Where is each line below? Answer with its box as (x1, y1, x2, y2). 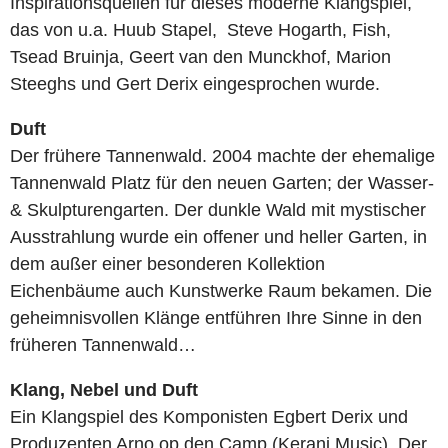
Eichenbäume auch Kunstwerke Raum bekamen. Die (10, 281, 432, 301)
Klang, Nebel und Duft (10, 380, 198, 400)
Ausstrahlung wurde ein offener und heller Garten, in (10, 227, 427, 247)
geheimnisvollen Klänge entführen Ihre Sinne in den (10, 308, 422, 328)
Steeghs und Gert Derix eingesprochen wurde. (10, 74, 380, 94)
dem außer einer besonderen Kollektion (10, 254, 325, 274)
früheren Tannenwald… (10, 335, 196, 355)
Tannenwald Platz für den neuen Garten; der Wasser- (10, 173, 434, 193)
